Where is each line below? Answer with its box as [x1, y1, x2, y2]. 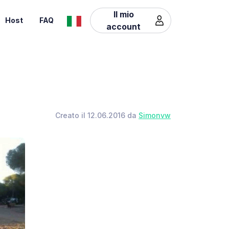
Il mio [113, 9, 134, 19]
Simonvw [139, 111, 171, 120]
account [106, 21, 141, 32]
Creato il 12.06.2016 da [55, 111, 139, 120]
